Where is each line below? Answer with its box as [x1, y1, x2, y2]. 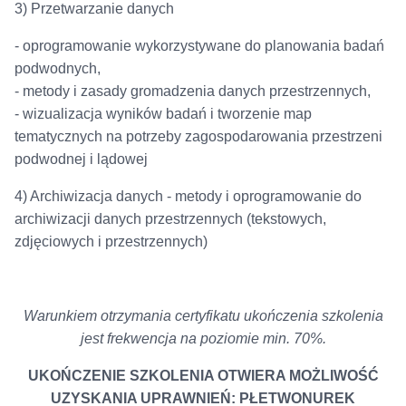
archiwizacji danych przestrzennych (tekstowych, [14, 211, 326, 227]
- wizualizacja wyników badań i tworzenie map [14, 106, 312, 122]
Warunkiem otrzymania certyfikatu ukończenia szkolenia [23, 307, 383, 324]
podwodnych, [14, 61, 101, 77]
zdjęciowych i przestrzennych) [14, 234, 208, 250]
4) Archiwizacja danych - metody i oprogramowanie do [14, 188, 362, 205]
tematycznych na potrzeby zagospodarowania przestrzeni [14, 129, 382, 145]
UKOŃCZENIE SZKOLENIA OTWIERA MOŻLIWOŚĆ [27, 367, 379, 383]
